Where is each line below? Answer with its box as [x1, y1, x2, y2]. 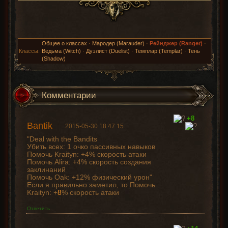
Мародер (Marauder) [92, 40, 145, 46]
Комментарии [42, 91, 96, 100]
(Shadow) [41, 55, 66, 62]
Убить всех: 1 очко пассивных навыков [26, 142, 155, 151]
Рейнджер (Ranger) [149, 40, 203, 46]
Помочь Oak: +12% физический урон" [26, 173, 152, 181]
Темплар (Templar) [134, 48, 183, 54]
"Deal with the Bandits [26, 135, 97, 143]
